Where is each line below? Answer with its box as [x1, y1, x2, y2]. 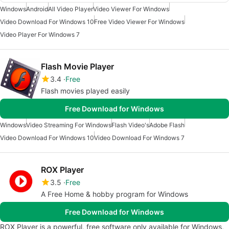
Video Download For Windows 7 [94, 134, 185, 142]
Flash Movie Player [41, 61, 114, 72]
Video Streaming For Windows [26, 121, 111, 129]
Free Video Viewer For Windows [94, 18, 185, 26]
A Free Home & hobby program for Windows [41, 190, 188, 199]
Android [26, 5, 48, 13]
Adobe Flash [149, 121, 185, 129]
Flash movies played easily [41, 86, 130, 96]
